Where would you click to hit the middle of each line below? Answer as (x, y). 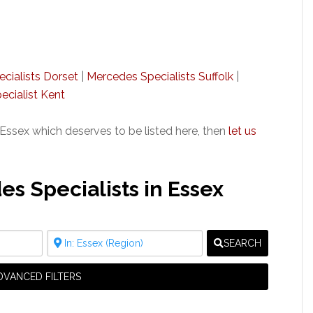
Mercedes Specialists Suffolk (160, 77)
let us (241, 131)
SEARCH (242, 243)
